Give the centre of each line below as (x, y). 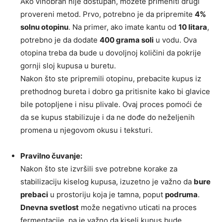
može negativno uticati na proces (138, 208)
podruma (181, 195)
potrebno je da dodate (60, 40)
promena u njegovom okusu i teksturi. (86, 130)
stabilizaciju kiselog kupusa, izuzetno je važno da (107, 182)
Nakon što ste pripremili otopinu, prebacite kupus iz (111, 79)
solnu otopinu (44, 27)
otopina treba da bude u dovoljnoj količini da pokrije (111, 53)
